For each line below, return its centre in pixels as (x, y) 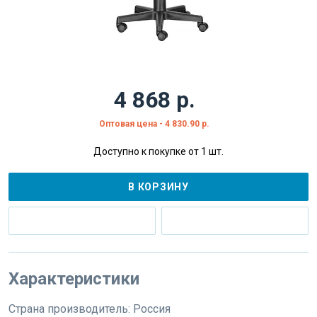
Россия (152, 309)
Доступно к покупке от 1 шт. (158, 151)
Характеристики (74, 278)
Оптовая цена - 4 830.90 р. (154, 123)
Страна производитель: (71, 309)
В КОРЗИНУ (158, 186)
